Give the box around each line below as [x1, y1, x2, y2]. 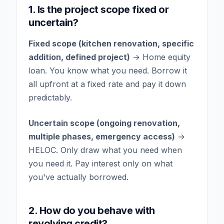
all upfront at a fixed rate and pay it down [28, 78, 186, 89]
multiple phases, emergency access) [28, 131, 175, 141]
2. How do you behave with [28, 204, 155, 216]
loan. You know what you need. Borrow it [28, 65, 187, 75]
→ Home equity [130, 51, 190, 62]
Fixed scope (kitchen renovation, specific [28, 38, 194, 48]
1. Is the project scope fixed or [28, 3, 168, 15]
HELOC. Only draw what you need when [28, 144, 182, 155]
